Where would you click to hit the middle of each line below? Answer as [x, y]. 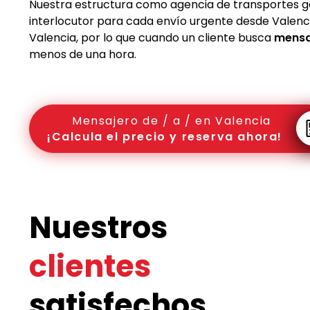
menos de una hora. [83, 54]
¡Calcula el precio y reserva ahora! [165, 136]
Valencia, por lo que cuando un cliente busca [152, 37]
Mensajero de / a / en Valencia [172, 120]
